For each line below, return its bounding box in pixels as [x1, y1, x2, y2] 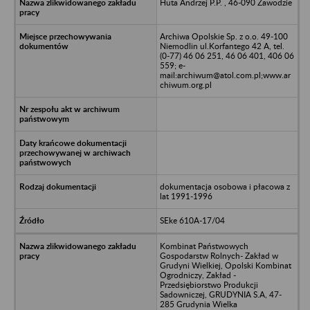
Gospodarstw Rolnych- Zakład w [159, 250, 278, 261]
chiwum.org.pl [159, 79, 212, 90]
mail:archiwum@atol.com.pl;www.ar [159, 69, 291, 80]
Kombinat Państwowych [159, 240, 248, 251]
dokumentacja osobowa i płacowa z [159, 181, 290, 192]
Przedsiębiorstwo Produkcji [159, 279, 258, 290]
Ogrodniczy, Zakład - [159, 269, 236, 280]
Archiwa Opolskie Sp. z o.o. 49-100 [159, 30, 288, 42]
